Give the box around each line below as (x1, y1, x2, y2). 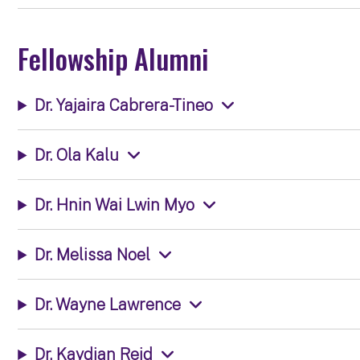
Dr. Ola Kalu (35, 145, 120, 164)
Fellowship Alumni (18, 38, 210, 79)
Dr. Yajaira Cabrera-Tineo (35, 96, 214, 114)
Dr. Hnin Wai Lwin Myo (35, 195, 195, 214)
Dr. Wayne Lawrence (35, 295, 182, 313)
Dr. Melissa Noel (35, 245, 151, 264)
